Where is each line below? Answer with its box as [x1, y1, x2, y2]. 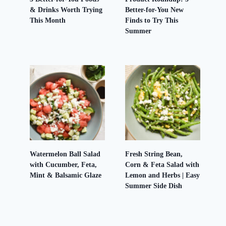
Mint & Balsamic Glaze [30, 171, 102, 179]
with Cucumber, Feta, [30, 160, 97, 168]
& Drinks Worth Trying [30, 5, 103, 14]
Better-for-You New [125, 5, 184, 14]
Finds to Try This [125, 16, 179, 24]
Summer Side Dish [125, 181, 183, 190]
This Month [30, 16, 66, 24]
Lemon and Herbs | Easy [125, 171, 200, 179]
